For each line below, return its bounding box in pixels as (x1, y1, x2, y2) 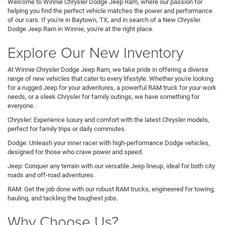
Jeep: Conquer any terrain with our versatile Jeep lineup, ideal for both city (8, 162, 215, 170)
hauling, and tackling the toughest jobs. (8, 194, 118, 202)
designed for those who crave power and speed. (8, 148, 143, 156)
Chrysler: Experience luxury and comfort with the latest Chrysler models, (8, 116, 209, 124)
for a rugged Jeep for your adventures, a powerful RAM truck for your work (8, 83, 216, 91)
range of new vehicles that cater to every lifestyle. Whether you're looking (8, 74, 213, 82)
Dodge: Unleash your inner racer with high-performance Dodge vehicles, (8, 139, 210, 147)
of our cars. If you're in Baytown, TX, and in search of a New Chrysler (8, 16, 200, 24)
